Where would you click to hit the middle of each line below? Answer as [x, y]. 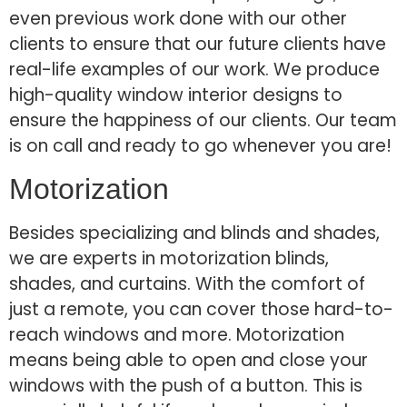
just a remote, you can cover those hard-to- [201, 309]
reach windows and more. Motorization [177, 334]
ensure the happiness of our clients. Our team [203, 120]
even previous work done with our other [178, 18]
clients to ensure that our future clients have [198, 44]
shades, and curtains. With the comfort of [187, 283]
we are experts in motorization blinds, [169, 258]
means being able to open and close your [189, 360]
